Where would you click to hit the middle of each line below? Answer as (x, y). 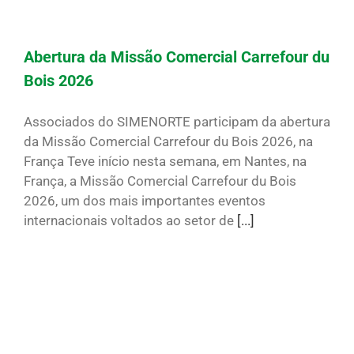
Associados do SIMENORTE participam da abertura (177, 122)
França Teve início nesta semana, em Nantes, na (165, 162)
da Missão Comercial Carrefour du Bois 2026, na (168, 142)
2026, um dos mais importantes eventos (145, 201)
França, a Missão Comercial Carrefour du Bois (160, 181)
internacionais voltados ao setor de (130, 221)
